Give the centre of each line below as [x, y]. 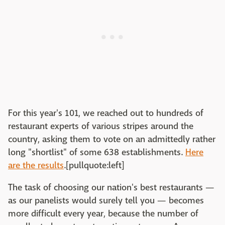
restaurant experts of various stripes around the [101, 126]
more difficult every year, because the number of [103, 214]
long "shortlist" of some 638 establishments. [97, 152]
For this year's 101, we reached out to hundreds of [106, 113]
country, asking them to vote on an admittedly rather [112, 139]
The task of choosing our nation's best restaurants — [111, 188]
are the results [36, 165]
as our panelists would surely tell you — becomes [106, 201]
